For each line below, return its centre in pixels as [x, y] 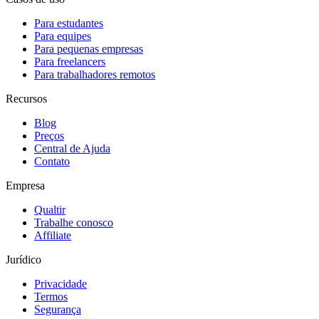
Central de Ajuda [72, 148]
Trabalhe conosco [74, 222]
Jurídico [23, 259]
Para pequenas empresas [89, 48]
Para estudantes [69, 23]
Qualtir [50, 209]
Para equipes [63, 36]
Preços [49, 135]
